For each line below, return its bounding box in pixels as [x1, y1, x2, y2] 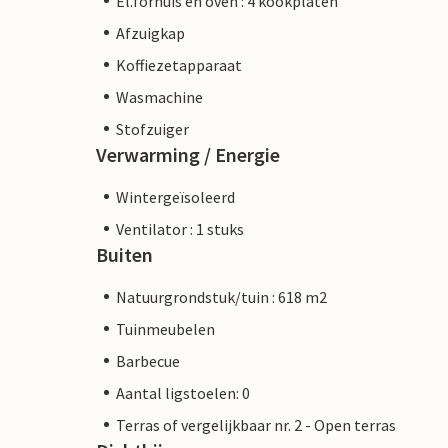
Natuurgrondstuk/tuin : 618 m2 [116, 286, 327, 307]
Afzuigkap [116, 22, 185, 43]
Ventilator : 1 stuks [116, 218, 244, 239]
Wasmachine [116, 86, 203, 107]
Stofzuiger [116, 118, 189, 139]
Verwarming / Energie [96, 141, 280, 167]
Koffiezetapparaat [116, 54, 242, 75]
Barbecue [116, 350, 180, 371]
